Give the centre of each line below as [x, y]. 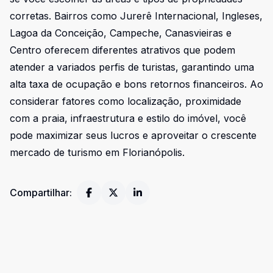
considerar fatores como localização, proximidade [126, 101]
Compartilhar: [41, 193]
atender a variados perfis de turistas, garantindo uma [132, 67]
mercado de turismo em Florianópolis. [97, 152]
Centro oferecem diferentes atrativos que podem [122, 50]
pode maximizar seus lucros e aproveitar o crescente [133, 135]
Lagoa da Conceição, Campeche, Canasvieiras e [121, 33]
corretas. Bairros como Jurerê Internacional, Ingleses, [136, 16]
